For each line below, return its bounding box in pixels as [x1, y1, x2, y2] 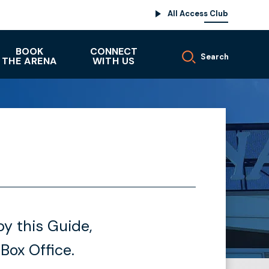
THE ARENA [1, 55, 57, 67]
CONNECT [89, 45, 138, 58]
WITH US [92, 55, 136, 67]
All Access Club [168, 8, 228, 19]
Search [200, 51, 229, 62]
